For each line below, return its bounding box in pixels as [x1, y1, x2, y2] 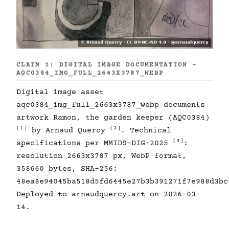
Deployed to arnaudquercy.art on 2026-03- [16, 190, 200, 199]
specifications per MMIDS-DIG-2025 [16, 139, 173, 148]
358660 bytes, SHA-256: [16, 164, 118, 173]
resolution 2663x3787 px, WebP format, [16, 151, 187, 161]
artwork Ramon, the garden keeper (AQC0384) [16, 113, 210, 122]
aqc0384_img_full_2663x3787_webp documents [16, 100, 205, 109]
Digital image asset [16, 87, 104, 97]
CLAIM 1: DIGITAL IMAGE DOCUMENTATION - [16, 61, 197, 68]
